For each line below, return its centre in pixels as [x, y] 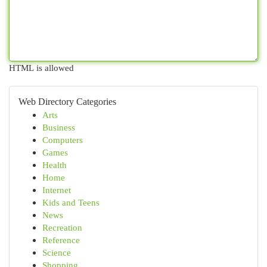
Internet [57, 190]
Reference [61, 240]
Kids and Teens [71, 202]
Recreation [62, 227]
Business [59, 127]
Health [55, 165]
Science [57, 252]
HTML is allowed [41, 68]
